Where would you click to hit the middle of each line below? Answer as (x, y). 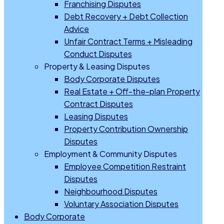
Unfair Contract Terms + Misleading (128, 41)
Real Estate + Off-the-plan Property (132, 91)
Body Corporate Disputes (112, 79)
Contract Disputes (98, 104)
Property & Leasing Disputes (97, 66)
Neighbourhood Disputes (111, 191)
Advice (76, 29)
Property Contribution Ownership (126, 129)
